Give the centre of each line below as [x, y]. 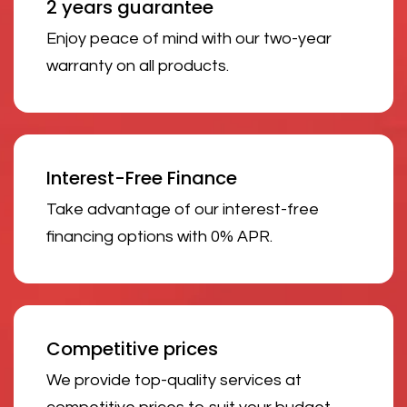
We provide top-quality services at [174, 380]
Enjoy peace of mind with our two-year [189, 38]
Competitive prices [132, 348]
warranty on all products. [138, 65]
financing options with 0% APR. [159, 236]
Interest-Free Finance [142, 178]
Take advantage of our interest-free [183, 209]
